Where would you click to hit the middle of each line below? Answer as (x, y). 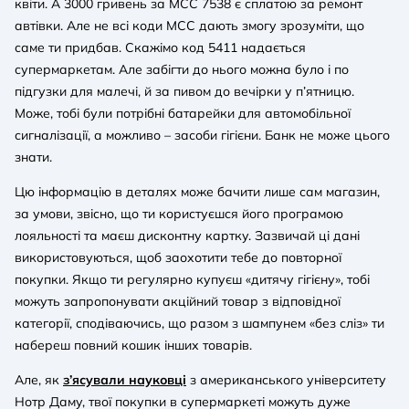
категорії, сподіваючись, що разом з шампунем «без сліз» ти (199, 323)
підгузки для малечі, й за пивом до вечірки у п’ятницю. (184, 91)
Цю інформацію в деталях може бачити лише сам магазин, (197, 191)
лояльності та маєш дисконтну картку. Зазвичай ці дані (187, 235)
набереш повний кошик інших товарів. (133, 345)
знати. (33, 157)
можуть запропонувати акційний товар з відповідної (178, 301)
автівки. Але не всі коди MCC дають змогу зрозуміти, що (189, 25)
